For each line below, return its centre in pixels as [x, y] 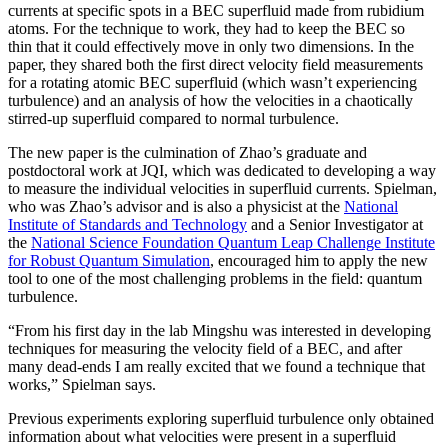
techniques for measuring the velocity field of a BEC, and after [205, 348]
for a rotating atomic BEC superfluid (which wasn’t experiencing [212, 82]
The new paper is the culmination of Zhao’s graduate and [187, 152]
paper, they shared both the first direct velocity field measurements [215, 64]
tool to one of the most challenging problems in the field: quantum [215, 278]
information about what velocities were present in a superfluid [202, 436]
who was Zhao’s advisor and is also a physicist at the [176, 206]
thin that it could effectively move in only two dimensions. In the [211, 46]
